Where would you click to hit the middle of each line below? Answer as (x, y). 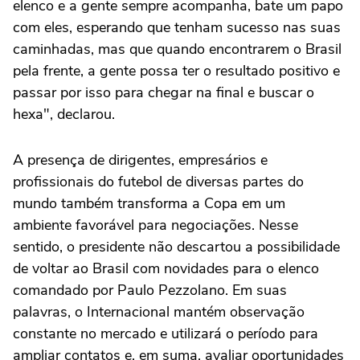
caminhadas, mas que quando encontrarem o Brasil (177, 49)
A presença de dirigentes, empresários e (140, 160)
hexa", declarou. (64, 115)
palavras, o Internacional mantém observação (159, 312)
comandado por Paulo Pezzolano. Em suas (150, 290)
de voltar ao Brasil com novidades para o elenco (166, 269)
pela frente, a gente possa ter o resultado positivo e (176, 71)
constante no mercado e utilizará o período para (166, 334)
